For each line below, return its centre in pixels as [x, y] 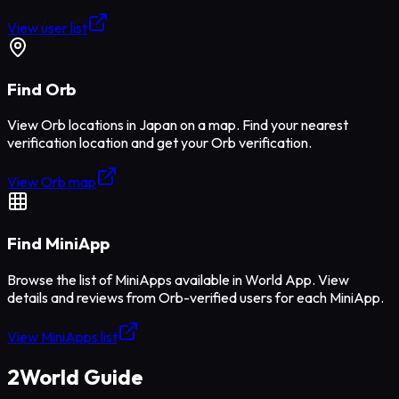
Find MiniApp [58, 244]
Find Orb [41, 89]
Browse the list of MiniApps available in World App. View [178, 279]
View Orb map [52, 182]
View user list [47, 27]
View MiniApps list [62, 336]
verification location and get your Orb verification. [159, 143]
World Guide [81, 376]
